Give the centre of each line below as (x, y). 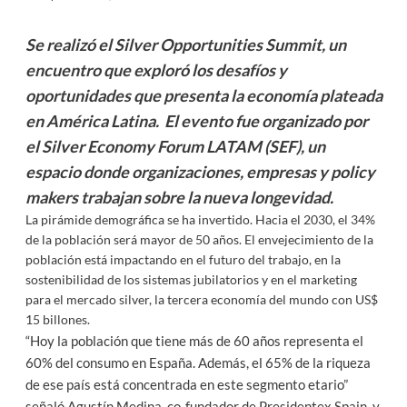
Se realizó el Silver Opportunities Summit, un (185, 45)
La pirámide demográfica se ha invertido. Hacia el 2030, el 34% (200, 219)
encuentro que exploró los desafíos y (156, 70)
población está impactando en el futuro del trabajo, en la (183, 259)
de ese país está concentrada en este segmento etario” (186, 384)
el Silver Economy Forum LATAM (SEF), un (175, 146)
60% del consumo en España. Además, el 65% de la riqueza (198, 362)
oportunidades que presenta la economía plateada (203, 95)
